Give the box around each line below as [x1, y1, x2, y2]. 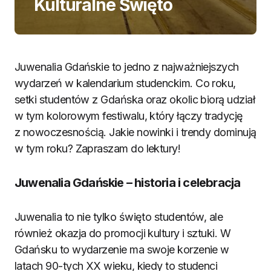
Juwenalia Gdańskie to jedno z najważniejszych [15, 60, 239, 73]
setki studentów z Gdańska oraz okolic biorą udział [15, 93, 255, 106]
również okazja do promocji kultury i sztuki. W [15, 227, 231, 240]
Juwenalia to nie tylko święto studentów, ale [15, 211, 223, 223]
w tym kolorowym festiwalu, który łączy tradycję [15, 109, 243, 122]
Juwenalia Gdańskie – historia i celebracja [15, 175, 241, 190]
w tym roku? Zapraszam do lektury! [15, 142, 181, 155]
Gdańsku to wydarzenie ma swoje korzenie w [15, 243, 229, 256]
